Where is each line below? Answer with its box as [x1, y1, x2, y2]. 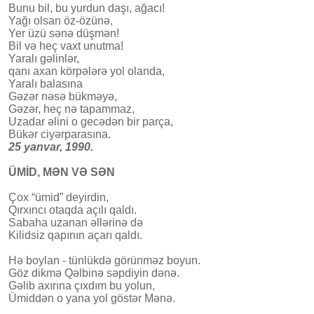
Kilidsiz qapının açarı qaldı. [8, 228, 142, 241]
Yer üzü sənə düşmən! [8, 27, 119, 39]
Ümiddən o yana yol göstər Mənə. [8, 292, 175, 304]
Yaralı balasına [8, 77, 83, 90]
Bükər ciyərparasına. [8, 128, 111, 140]
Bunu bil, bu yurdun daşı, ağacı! [8, 1, 165, 14]
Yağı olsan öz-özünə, [8, 14, 113, 27]
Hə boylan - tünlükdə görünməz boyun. [8, 254, 200, 266]
